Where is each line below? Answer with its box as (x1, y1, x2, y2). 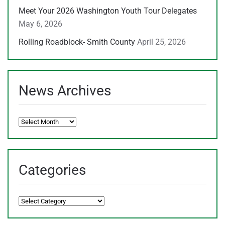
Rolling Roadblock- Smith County (19, 37, 135, 47)
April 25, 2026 (137, 37, 186, 47)
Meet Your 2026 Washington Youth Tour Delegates (19, 6, 197, 16)
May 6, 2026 (19, 19, 62, 29)
